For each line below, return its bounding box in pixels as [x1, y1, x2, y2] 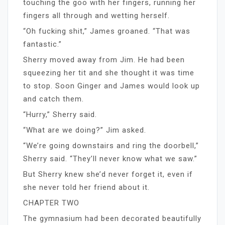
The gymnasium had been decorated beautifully [23, 213, 201, 223]
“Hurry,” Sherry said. [23, 109, 97, 119]
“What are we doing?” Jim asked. [23, 125, 146, 135]
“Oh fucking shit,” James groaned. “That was [23, 26, 190, 36]
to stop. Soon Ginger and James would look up [23, 81, 200, 90]
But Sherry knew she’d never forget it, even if [23, 169, 193, 179]
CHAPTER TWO [23, 198, 79, 207]
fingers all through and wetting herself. [23, 11, 170, 20]
